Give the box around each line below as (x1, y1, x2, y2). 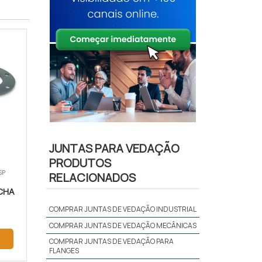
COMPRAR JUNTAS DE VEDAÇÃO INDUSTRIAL (49, 204, 196, 215)
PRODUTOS (49, 155, 111, 171)
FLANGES (49, 246, 79, 256)
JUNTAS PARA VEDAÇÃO (49, 140, 180, 157)
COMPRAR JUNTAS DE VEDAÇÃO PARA (49, 236, 174, 247)
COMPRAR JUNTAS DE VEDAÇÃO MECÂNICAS (49, 220, 196, 231)
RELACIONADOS (49, 170, 136, 186)
